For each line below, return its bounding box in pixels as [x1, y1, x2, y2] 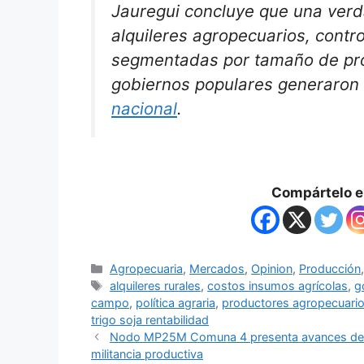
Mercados [189, 261, 245, 275]
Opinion [251, 261, 293, 275]
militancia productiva [91, 346, 203, 361]
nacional [111, 98, 177, 119]
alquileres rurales [110, 278, 201, 292]
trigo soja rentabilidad [91, 312, 209, 327]
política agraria [136, 295, 215, 310]
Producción [299, 261, 362, 275]
